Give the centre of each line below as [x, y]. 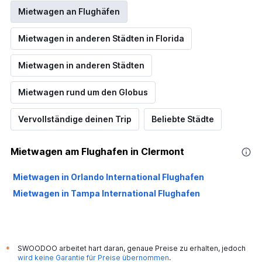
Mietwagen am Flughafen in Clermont [97, 151]
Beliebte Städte [183, 119]
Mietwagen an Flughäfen [69, 11]
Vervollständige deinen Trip [75, 119]
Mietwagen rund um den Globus [83, 92]
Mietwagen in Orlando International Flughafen [108, 177]
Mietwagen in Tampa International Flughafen [106, 193]
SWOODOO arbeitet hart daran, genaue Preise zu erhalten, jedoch [132, 248]
